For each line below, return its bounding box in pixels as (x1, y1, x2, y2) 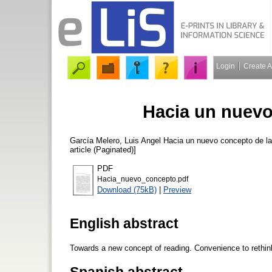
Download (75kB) (97, 185, 157, 194)
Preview (163, 185, 191, 194)
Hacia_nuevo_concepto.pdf (97, 175, 188, 183)
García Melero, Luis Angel (70, 135, 161, 145)
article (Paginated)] (70, 144, 136, 154)
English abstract (70, 215, 178, 231)
